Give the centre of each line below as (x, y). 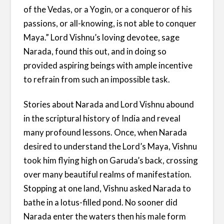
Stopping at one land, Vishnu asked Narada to (107, 188)
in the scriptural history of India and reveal (102, 118)
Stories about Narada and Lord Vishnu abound (109, 104)
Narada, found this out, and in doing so (95, 51)
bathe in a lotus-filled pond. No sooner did (101, 202)
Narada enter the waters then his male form (105, 216)
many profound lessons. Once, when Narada (105, 132)
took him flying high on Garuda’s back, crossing (111, 160)
